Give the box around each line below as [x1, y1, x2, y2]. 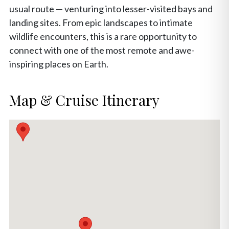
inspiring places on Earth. [9, 58, 108, 70]
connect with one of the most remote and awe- [9, 44, 195, 56]
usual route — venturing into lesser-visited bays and [9, 3, 213, 14]
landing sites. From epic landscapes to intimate [9, 17, 193, 28]
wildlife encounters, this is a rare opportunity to [9, 31, 197, 42]
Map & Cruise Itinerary [9, 90, 159, 109]
